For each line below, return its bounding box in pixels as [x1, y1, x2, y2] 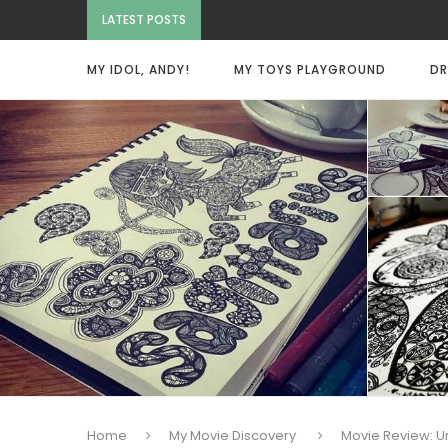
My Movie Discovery [169, 426, 296, 445]
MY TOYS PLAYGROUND [234, 61, 386, 78]
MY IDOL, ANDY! [87, 61, 190, 78]
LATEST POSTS [102, 11, 186, 28]
